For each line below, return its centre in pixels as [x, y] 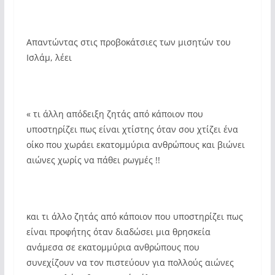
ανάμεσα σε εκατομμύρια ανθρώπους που [113, 247]
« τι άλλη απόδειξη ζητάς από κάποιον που [114, 114]
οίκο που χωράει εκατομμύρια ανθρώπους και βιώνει [135, 144]
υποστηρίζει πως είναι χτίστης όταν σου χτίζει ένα [132, 129]
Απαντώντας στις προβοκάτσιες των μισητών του [128, 42]
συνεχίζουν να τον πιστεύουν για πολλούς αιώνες [130, 262]
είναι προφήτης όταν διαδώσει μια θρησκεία [118, 231]
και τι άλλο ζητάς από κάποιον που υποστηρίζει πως [134, 216]
